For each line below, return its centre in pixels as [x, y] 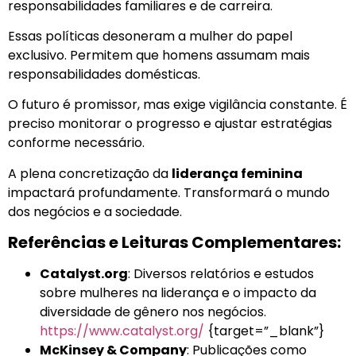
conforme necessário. [76, 143]
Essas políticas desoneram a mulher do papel [150, 37]
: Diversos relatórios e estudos [221, 274]
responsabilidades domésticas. [104, 75]
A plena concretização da [90, 173]
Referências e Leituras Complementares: [174, 243]
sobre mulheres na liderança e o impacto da [178, 293]
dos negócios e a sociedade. [95, 211]
